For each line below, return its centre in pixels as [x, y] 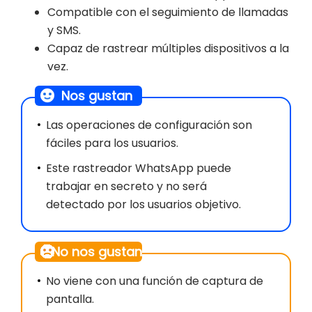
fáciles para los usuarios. [112, 143]
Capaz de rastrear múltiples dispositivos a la [168, 49]
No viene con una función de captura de [155, 281]
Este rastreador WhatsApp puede [139, 169]
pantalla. [70, 299]
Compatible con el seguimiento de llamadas [168, 13]
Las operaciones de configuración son [149, 125]
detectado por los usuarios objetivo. [143, 205]
